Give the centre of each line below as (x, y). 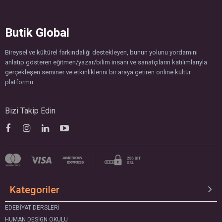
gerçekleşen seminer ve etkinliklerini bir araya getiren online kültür (98, 72)
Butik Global (37, 33)
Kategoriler (35, 190)
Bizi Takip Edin (30, 111)
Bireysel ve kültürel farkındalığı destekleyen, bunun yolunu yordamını (101, 52)
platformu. (20, 82)
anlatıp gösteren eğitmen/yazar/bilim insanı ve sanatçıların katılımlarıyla (106, 62)
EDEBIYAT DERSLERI (32, 208)
